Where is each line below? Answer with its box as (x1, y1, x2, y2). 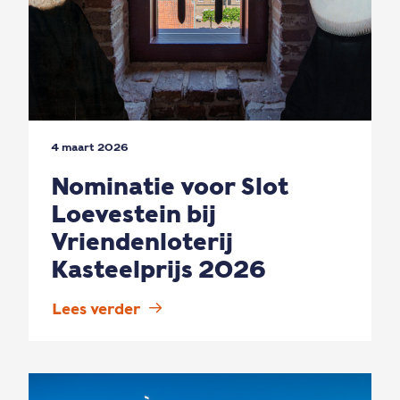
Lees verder (52, 300, 140, 319)
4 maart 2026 (51, 140, 129, 154)
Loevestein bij (51, 200, 216, 228)
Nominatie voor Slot (51, 172, 288, 200)
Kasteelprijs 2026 (51, 255, 266, 283)
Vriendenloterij (51, 228, 233, 255)
